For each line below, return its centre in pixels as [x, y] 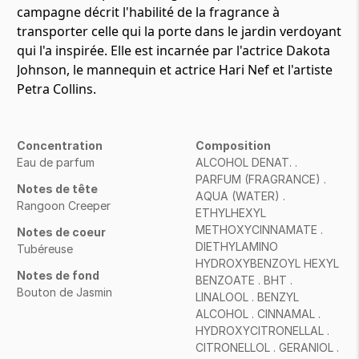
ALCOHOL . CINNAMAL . [258, 314]
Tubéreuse [45, 249]
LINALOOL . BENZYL [248, 297]
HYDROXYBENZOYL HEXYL [268, 263]
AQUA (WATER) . [241, 196]
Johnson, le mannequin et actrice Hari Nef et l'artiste [175, 70]
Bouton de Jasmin [65, 292]
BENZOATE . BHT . [244, 280]
